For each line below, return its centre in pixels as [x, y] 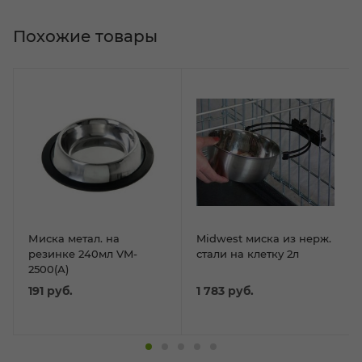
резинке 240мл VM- [83, 254]
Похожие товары [85, 37]
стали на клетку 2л [248, 254]
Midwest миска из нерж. [264, 239]
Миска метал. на [74, 239]
